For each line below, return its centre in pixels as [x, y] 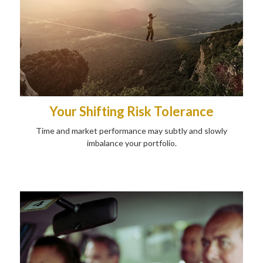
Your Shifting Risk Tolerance [131, 111]
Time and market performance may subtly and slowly [131, 130]
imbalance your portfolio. [131, 143]
